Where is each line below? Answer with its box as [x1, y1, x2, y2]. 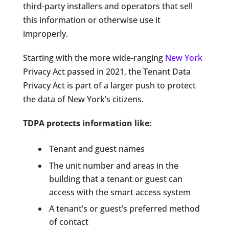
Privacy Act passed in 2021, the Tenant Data [22, 66, 191, 78]
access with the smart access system [49, 186, 191, 198]
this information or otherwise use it [22, 14, 161, 26]
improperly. [22, 28, 68, 40]
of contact [49, 216, 88, 228]
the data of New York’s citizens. [22, 94, 144, 105]
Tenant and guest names [49, 143, 145, 155]
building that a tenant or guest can [49, 173, 182, 185]
